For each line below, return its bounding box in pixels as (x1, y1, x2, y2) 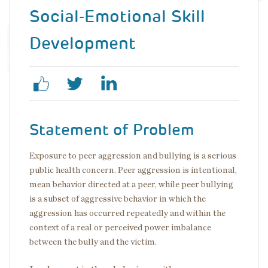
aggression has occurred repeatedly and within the (29, 209, 226, 218)
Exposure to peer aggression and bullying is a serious (29, 151, 236, 160)
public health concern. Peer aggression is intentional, (29, 166, 237, 175)
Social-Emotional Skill (29, 5, 205, 28)
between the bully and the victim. (29, 237, 157, 246)
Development (29, 32, 136, 54)
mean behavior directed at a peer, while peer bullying (29, 180, 233, 189)
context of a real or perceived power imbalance (29, 223, 211, 232)
